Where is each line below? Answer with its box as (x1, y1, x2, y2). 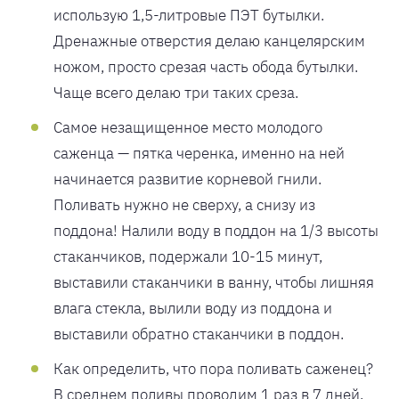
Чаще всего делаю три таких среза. (53, 82, 298, 102)
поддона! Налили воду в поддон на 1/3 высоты (53, 220, 379, 240)
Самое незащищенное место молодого (53, 117, 322, 137)
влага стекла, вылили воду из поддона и (53, 297, 332, 318)
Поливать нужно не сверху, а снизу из (53, 194, 315, 215)
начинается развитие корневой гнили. (53, 168, 322, 189)
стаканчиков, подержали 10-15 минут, (53, 246, 322, 266)
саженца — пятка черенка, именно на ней (53, 142, 345, 163)
